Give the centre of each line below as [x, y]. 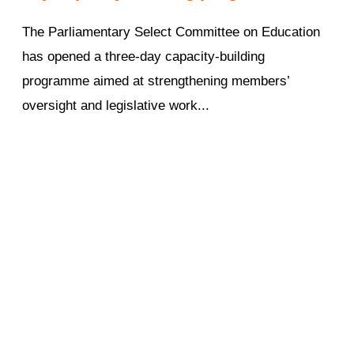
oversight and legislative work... [116, 106]
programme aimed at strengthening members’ [156, 81]
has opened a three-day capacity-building [143, 57]
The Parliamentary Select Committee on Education [171, 32]
